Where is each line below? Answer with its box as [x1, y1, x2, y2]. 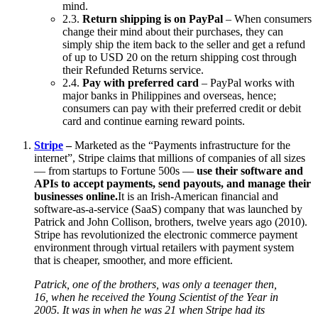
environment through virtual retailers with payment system [34, 241, 294, 253]
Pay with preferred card [82, 76, 199, 89]
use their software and [197, 164, 303, 177]
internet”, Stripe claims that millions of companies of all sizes [34, 151, 305, 164]
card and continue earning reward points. [62, 114, 245, 127]
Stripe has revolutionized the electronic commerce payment [34, 228, 297, 241]
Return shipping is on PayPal [82, 12, 223, 25]
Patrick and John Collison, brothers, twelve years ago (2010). [34, 215, 307, 228]
